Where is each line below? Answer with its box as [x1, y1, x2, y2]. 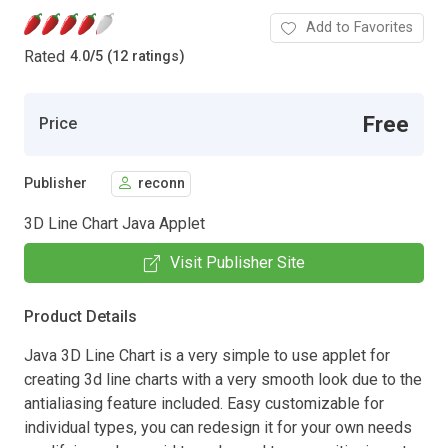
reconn [138, 175, 185, 193]
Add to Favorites [306, 18, 413, 36]
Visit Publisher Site [169, 252, 305, 272]
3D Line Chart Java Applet [24, 213, 205, 233]
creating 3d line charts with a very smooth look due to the [24, 369, 422, 389]
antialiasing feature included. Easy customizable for [24, 393, 384, 413]
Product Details [24, 306, 137, 326]
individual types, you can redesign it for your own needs [24, 417, 412, 437]
